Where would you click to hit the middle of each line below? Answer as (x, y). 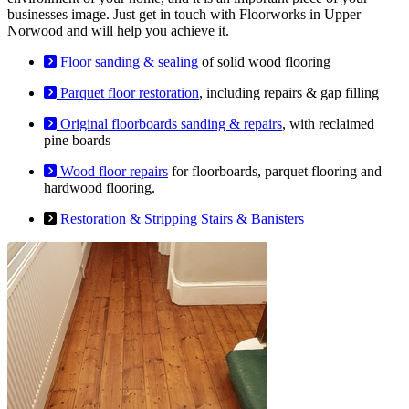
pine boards (77, 141)
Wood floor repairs (112, 172)
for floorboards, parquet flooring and (275, 172)
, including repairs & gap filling (289, 93)
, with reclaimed (328, 124)
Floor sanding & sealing (127, 62)
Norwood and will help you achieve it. (118, 31)
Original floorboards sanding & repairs (169, 124)
